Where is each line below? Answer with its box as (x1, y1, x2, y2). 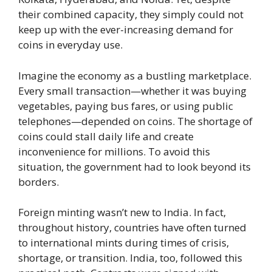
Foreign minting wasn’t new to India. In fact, (18, 205, 226, 219)
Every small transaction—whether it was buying (18, 83, 246, 98)
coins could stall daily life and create (18, 129, 194, 143)
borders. (18, 174, 59, 189)
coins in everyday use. (18, 38, 123, 52)
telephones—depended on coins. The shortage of (18, 114, 253, 128)
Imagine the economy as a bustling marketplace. (18, 68, 251, 83)
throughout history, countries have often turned (18, 220, 246, 234)
